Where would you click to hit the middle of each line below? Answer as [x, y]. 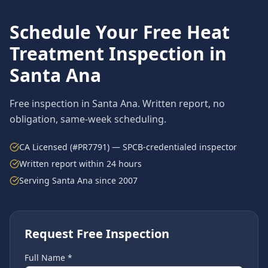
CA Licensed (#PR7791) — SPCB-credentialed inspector [128, 147]
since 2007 [115, 180]
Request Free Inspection [97, 234]
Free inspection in [51, 103]
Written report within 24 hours [80, 164]
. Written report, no [181, 103]
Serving [36, 180]
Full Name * [48, 258]
